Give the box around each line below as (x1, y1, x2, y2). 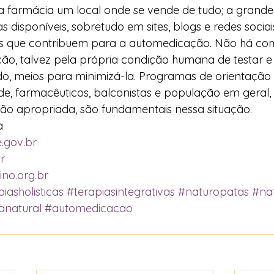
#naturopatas (178, 185, 249, 199)
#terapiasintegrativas (67, 185, 175, 199)
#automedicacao (45, 201, 133, 215)
